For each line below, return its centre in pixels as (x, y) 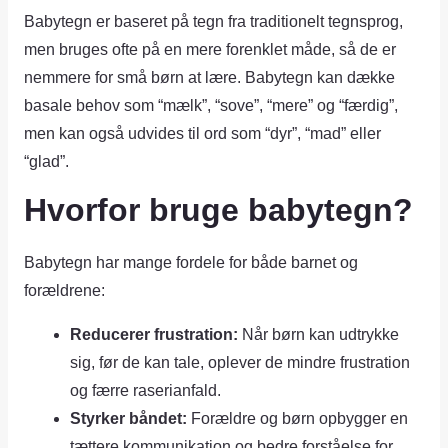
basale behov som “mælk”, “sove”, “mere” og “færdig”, (210, 105)
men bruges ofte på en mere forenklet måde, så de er (209, 49)
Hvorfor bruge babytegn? (218, 210)
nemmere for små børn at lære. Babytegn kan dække (209, 77)
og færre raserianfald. (146, 390)
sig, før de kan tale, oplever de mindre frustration (240, 362)
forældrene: (64, 291)
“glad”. (46, 161)
